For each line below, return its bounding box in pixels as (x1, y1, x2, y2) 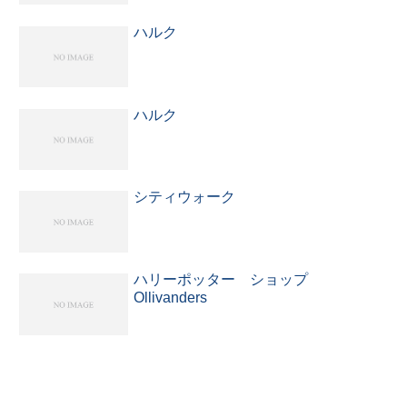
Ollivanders (134, 290, 207, 306)
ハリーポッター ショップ (134, 272, 323, 288)
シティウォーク (134, 189, 235, 205)
